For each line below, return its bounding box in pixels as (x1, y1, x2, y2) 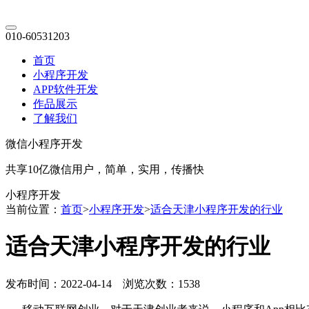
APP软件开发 (33, 83, 98, 95)
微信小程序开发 (6, 138, 83, 150)
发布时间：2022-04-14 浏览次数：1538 (6, 277, 200, 290)
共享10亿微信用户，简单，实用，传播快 (6, 163, 204, 175)
